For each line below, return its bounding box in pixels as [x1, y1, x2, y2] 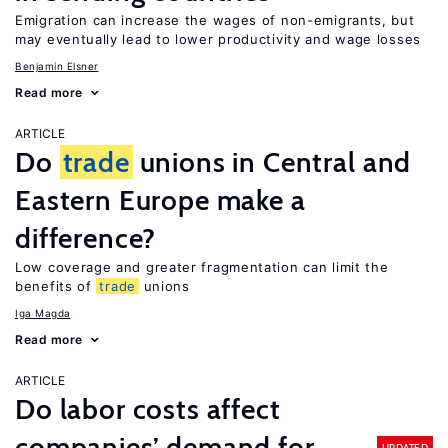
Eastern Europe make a [15, 183, 306, 217]
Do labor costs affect [15, 392, 281, 426]
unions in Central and [132, 145, 412, 179]
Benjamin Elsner [15, 60, 99, 72]
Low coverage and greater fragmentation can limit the [15, 259, 389, 275]
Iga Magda [15, 307, 71, 319]
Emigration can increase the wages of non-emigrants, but [15, 12, 415, 28]
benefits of [15, 278, 97, 294]
